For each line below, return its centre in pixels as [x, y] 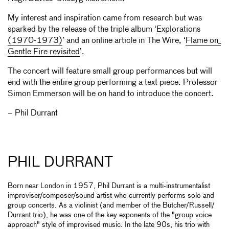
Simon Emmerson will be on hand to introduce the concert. [111, 94]
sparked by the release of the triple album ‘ [82, 30]
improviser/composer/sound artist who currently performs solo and [111, 196]
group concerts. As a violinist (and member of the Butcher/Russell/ [111, 206]
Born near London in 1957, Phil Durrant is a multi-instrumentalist [109, 186]
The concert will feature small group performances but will [110, 72]
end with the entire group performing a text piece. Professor [113, 83]
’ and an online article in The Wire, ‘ [124, 41]
